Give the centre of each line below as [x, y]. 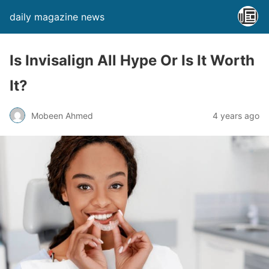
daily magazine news [57, 17]
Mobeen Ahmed [62, 115]
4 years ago [236, 115]
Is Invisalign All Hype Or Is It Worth [132, 60]
